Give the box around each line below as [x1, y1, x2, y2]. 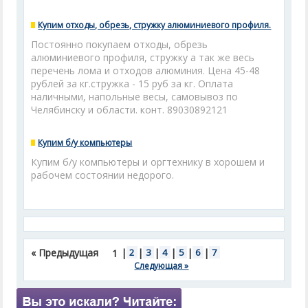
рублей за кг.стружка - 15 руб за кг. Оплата [31, 77, 234, 90]
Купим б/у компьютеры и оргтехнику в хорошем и [31, 155, 265, 168]
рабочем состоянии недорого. [31, 168, 175, 181]
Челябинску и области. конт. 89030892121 [31, 103, 228, 116]
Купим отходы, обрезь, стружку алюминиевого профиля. [38, 19, 272, 31]
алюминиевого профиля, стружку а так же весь [31, 51, 255, 64]
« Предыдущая [31, 246, 99, 259]
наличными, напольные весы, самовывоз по [31, 90, 239, 103]
